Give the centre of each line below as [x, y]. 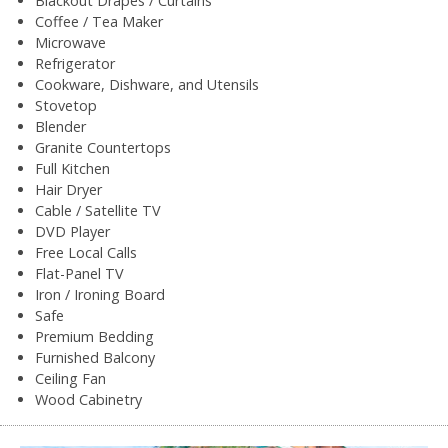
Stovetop [66, 105]
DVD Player [72, 231]
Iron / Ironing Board [100, 294]
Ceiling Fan [70, 378]
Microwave [70, 42]
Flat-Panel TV [79, 273]
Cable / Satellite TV [98, 210]
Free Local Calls [86, 252]
